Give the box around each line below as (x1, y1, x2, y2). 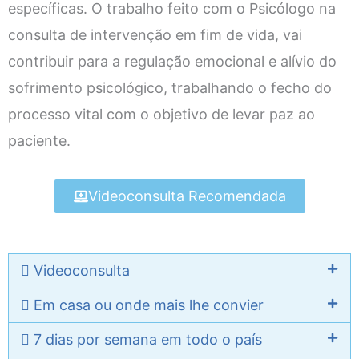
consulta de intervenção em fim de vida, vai (8, 26, 302, 43)
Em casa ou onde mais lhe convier (30, 296, 264, 313)
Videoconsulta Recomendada (87, 187, 286, 204)
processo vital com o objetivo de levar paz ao (8, 106, 315, 123)
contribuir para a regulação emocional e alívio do (8, 53, 337, 70)
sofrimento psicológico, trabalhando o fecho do (8, 79, 332, 96)
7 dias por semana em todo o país (30, 330, 262, 348)
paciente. (8, 132, 71, 149)
